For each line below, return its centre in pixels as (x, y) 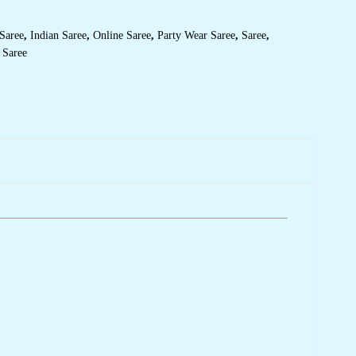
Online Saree (122, 36)
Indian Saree (58, 36)
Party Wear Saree (196, 36)
